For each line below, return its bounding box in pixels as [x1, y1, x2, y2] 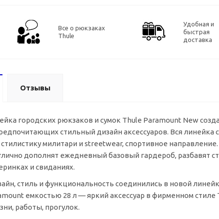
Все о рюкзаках [58, 24, 105, 31]
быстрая [183, 28, 210, 35]
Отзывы [20, 84, 50, 92]
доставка [183, 36, 212, 43]
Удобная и [183, 21, 214, 27]
